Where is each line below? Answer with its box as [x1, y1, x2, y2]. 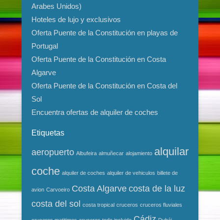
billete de [157, 169, 178, 176]
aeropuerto [31, 147, 74, 157]
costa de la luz [129, 183, 185, 193]
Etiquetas [31, 128, 64, 137]
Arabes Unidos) [31, 1, 82, 10]
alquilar [154, 145, 189, 158]
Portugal [31, 41, 58, 50]
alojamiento [126, 150, 152, 156]
